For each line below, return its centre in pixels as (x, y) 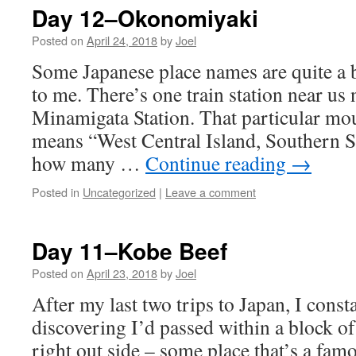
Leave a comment (211, 192)
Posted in (56, 192)
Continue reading (218, 163)
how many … (89, 163)
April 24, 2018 (122, 40)
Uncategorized (119, 192)
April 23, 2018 (122, 273)
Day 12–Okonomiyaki (145, 18)
